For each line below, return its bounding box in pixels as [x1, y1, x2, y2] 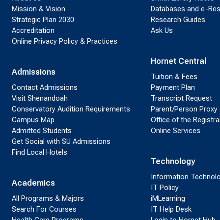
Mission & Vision [12, 4, 65, 13]
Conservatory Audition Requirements [12, 104, 130, 113]
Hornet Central [150, 56, 206, 66]
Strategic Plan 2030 [12, 15, 74, 24]
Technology [150, 156, 195, 166]
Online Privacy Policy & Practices [12, 36, 117, 46]
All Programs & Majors [12, 193, 84, 203]
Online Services [150, 126, 200, 135]
